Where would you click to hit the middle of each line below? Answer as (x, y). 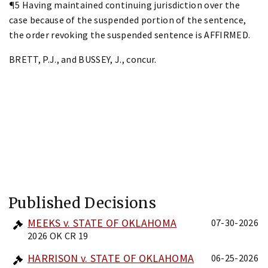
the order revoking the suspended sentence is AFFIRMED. (130, 34)
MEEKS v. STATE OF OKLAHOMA (102, 223)
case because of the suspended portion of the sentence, (128, 19)
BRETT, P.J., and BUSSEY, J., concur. (83, 59)
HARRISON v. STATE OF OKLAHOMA (111, 258)
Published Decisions (83, 203)
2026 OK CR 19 (58, 235)
